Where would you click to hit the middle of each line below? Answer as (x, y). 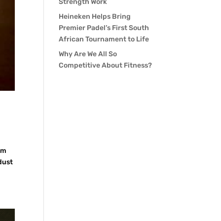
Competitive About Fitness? (106, 65)
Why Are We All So (88, 54)
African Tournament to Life (104, 39)
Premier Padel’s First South (104, 28)
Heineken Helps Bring (95, 17)
